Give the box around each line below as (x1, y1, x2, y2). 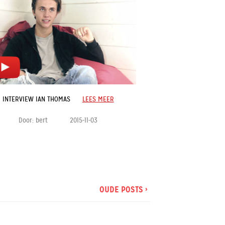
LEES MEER (82, 94, 114, 103)
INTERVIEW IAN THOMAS (2, 94, 70, 103)
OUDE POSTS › (99, 184, 148, 195)
